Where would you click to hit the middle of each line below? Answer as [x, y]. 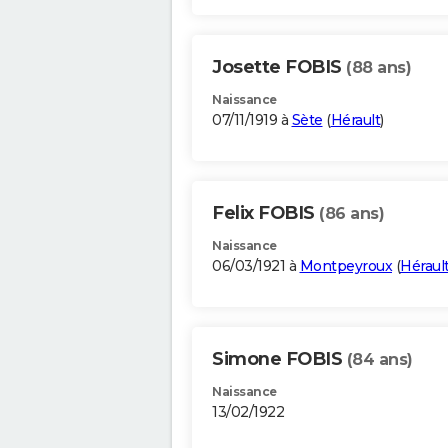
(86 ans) [351, 214]
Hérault [355, 120]
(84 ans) [379, 360]
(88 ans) [378, 68]
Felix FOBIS [265, 213]
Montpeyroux [345, 266]
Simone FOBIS [279, 359]
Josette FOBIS [279, 67]
